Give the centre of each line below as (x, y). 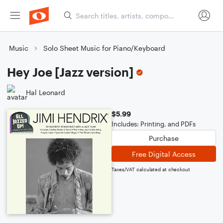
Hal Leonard (46, 92)
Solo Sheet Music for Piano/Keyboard (104, 48)
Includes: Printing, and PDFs (154, 124)
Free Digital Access (164, 154)
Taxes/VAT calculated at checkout (151, 169)
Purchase (164, 138)
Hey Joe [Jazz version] (70, 72)
